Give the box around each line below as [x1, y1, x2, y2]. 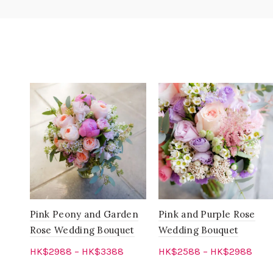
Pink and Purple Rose [158, 208, 255, 221]
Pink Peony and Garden [29, 208, 138, 221]
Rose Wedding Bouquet [29, 224, 135, 236]
